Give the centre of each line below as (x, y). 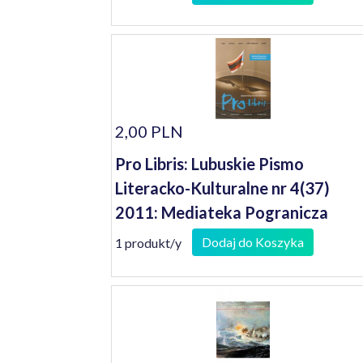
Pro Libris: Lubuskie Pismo (209, 164)
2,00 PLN (149, 131)
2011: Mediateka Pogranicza (222, 212)
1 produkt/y (148, 242)
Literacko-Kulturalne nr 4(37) (222, 188)
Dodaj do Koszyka (253, 242)
